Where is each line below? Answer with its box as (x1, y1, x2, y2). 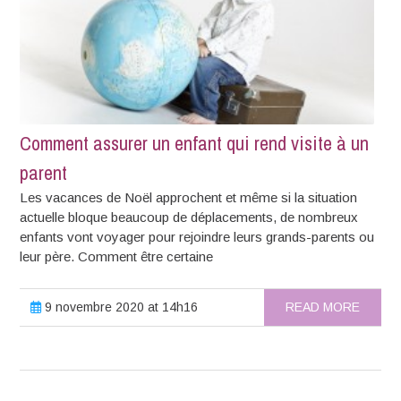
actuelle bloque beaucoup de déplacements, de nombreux (20, 209, 359, 226)
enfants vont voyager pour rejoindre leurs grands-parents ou (20, 229, 375, 245)
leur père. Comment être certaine (20, 249, 214, 265)
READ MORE (285, 300, 360, 315)
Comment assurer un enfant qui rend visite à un (20, 130, 370, 158)
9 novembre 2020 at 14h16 (41, 300, 199, 315)
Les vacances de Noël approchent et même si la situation (20, 190, 358, 206)
